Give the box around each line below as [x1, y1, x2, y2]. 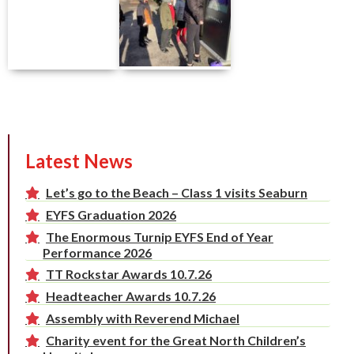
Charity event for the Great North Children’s [46, 333, 306, 348]
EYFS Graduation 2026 [46, 207, 176, 223]
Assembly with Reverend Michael [46, 311, 239, 326]
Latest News [25, 149, 133, 173]
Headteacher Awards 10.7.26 [46, 288, 216, 304]
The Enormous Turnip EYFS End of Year [46, 229, 273, 245]
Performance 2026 [43, 245, 153, 261]
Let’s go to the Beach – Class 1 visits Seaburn [46, 185, 307, 201]
